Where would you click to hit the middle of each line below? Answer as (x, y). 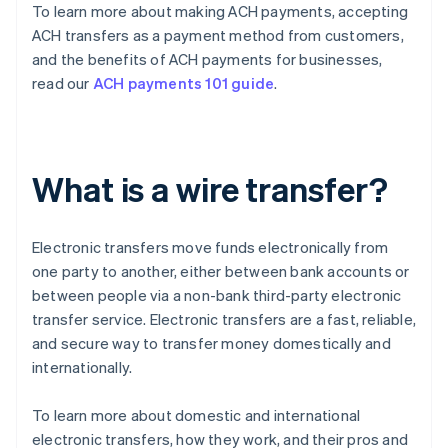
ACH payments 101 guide (183, 83)
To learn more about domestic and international (196, 415)
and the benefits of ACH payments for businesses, (207, 59)
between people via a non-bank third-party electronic (217, 295)
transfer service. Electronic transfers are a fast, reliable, (224, 319)
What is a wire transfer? (210, 189)
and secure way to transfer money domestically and (211, 343)
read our (62, 83)
